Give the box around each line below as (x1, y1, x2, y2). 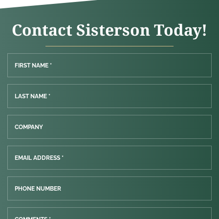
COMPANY (15, 123, 43, 131)
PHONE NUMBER (15, 185, 61, 192)
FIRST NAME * (15, 62, 52, 69)
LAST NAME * (15, 92, 50, 100)
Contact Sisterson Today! (12, 19, 207, 40)
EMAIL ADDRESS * (15, 154, 64, 161)
